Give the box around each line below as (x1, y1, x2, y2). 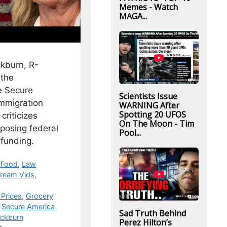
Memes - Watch (119, 2, 178, 13)
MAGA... (119, 11, 147, 22)
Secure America (1, 202, 55, 211)
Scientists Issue (119, 91, 177, 102)
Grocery (25, 192, 53, 201)
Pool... (119, 127, 141, 139)
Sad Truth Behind (119, 207, 186, 219)
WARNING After (119, 100, 179, 111)
